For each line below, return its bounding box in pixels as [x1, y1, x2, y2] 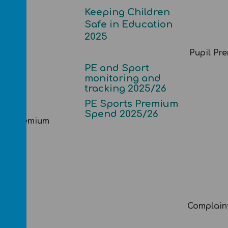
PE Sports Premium [84, 99, 178, 109]
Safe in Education [84, 19, 173, 30]
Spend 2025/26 [84, 109, 158, 119]
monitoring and [84, 73, 161, 83]
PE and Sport [84, 63, 149, 73]
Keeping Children [84, 7, 170, 17]
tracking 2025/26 [84, 83, 166, 94]
